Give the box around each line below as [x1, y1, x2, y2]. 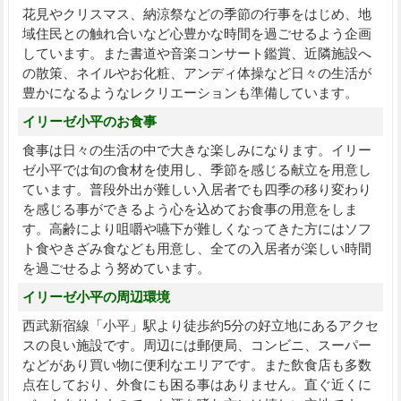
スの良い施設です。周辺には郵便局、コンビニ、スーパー [21, 337, 371, 353]
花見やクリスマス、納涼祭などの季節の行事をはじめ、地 [21, 5, 371, 21]
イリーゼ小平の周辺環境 [21, 288, 170, 304]
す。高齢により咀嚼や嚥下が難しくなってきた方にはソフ [21, 220, 371, 236]
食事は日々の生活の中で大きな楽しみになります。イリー [21, 141, 371, 158]
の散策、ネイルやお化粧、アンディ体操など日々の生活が [21, 64, 371, 81]
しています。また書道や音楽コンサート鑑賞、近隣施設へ [21, 45, 371, 61]
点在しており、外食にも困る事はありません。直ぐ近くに [21, 376, 371, 392]
